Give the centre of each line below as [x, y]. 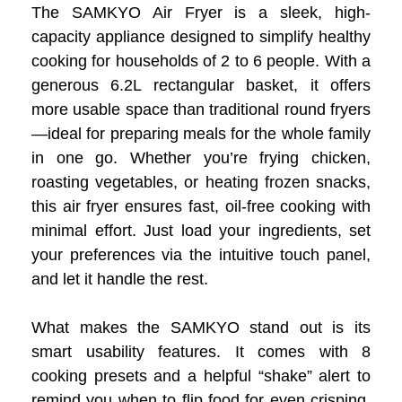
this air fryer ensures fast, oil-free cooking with [201, 206]
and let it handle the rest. [120, 279]
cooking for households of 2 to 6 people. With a [201, 61]
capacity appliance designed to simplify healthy [201, 36]
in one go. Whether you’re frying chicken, [201, 157]
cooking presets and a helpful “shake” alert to [201, 376]
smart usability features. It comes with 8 [201, 351]
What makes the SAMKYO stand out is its [201, 327]
